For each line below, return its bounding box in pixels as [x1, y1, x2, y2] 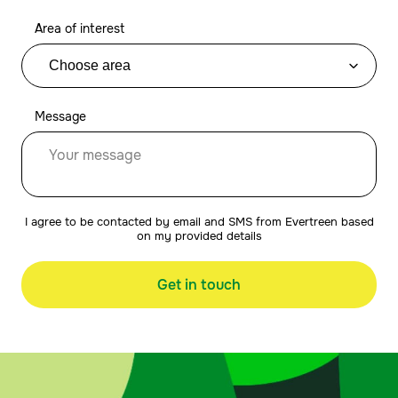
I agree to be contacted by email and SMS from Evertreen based [24, 215, 374, 229]
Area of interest [35, 20, 124, 36]
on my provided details [136, 229, 262, 243]
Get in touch [157, 275, 241, 294]
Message [35, 108, 86, 124]
